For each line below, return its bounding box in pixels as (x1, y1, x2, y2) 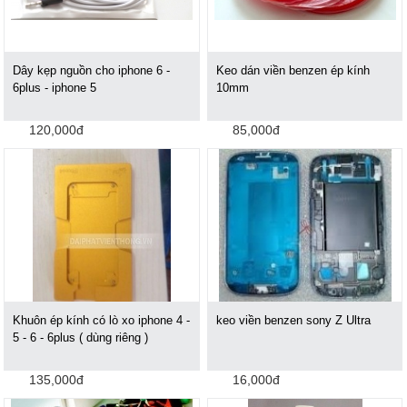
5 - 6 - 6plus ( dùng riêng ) (13, 330, 149, 344)
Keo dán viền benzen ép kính (216, 63, 371, 77)
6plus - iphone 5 (13, 80, 97, 94)
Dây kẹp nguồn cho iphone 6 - (13, 63, 171, 77)
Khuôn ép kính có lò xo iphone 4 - (13, 313, 191, 327)
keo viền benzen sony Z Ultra (216, 313, 372, 327)
